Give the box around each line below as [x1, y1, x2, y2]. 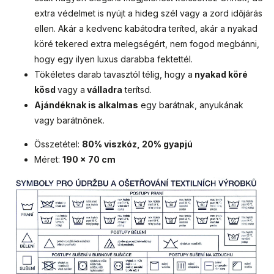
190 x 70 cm [62, 154, 116, 165]
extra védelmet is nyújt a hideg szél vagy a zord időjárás [34, 8, 262, 19]
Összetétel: [34, 139, 80, 150]
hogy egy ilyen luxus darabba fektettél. [34, 54, 193, 65]
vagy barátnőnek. [34, 115, 105, 126]
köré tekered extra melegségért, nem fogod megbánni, [34, 39, 259, 50]
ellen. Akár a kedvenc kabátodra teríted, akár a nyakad [34, 23, 257, 34]
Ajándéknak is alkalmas [34, 100, 138, 111]
